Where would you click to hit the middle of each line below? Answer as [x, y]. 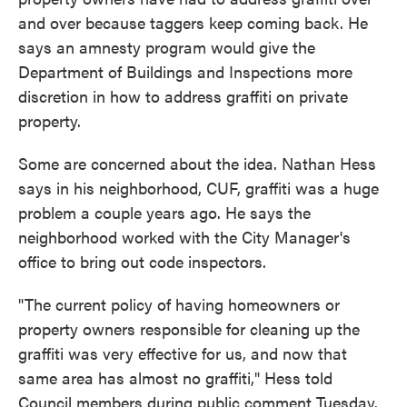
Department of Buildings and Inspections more [185, 72]
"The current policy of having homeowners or [179, 304]
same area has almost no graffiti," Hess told [175, 378]
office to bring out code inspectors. [142, 262]
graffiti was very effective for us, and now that [183, 353]
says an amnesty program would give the [167, 47]
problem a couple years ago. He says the [164, 213]
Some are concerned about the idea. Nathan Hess [197, 164]
